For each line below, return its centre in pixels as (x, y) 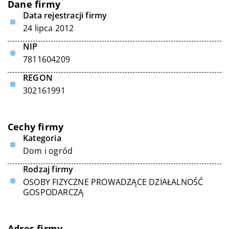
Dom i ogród (48, 151)
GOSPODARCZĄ (53, 192)
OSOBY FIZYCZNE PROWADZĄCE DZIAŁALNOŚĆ (113, 182)
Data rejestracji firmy (65, 15)
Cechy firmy (36, 127)
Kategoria (42, 138)
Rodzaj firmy (48, 169)
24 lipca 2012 (49, 28)
